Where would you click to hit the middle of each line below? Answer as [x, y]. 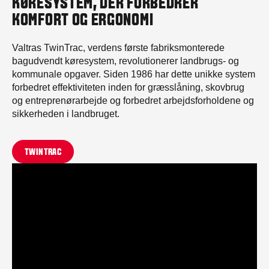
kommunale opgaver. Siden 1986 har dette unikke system [134, 74]
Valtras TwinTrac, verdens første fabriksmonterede [118, 48]
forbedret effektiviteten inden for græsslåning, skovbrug [128, 88]
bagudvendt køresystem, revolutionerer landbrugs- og [125, 61]
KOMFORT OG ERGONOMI [83, 21]
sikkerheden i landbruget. [66, 114]
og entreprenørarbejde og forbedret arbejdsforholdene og [133, 101]
